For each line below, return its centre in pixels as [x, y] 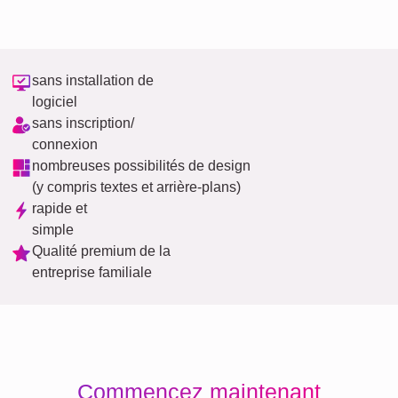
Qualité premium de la [101, 251]
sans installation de [93, 80]
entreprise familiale [92, 272]
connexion [65, 144]
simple [53, 230]
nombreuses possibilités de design [141, 166]
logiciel [55, 102]
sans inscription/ [83, 123]
